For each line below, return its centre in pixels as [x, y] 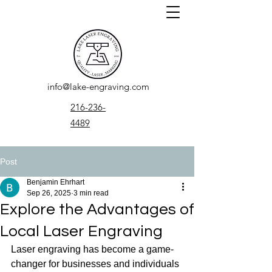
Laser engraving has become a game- [92, 249]
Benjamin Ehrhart [56, 182]
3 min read [91, 193]
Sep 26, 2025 [49, 193]
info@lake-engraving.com [98, 87]
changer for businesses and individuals [96, 264]
